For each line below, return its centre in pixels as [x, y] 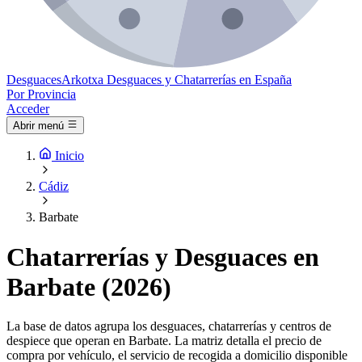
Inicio [69, 156]
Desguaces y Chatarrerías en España [199, 80]
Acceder [28, 109]
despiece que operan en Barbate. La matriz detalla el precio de [164, 341]
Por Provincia [41, 94]
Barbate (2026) [89, 286]
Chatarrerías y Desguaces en [163, 257]
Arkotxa [82, 80]
